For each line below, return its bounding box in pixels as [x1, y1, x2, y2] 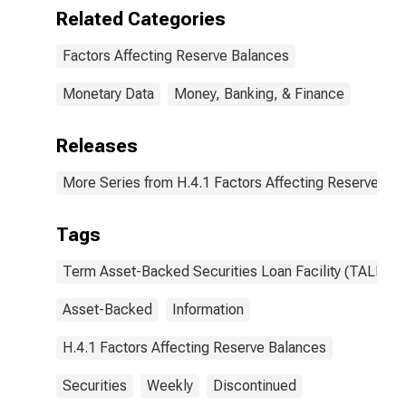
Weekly [147, 377, 193, 394]
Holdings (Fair [201, 33, 297, 50]
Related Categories [56, 8, 226, 30]
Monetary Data [63, 85, 154, 102]
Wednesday [201, 67, 283, 84]
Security [201, 15, 260, 33]
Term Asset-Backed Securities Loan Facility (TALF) [63, 263, 388, 280]
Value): [201, 50, 250, 67]
